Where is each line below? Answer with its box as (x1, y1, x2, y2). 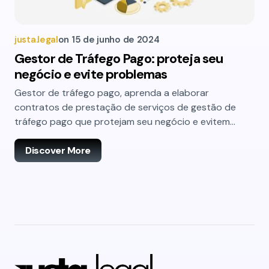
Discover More (25, 144, 91, 157)
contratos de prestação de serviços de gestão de (14, 101, 236, 113)
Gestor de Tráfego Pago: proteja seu (14, 50, 223, 67)
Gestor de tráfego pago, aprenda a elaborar (14, 86, 209, 99)
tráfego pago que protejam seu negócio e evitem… (14, 115, 235, 128)
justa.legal (14, 34, 58, 46)
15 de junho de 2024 (71, 34, 160, 46)
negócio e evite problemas (14, 65, 167, 83)
